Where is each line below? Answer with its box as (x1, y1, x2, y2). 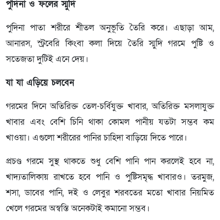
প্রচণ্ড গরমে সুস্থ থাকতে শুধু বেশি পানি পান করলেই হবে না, (6, 155, 214, 167)
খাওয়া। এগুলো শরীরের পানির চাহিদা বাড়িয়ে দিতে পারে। (6, 132, 187, 143)
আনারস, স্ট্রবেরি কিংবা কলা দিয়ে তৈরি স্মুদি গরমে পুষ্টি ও (6, 37, 214, 49)
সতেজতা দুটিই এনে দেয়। (6, 53, 88, 65)
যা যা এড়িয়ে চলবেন (6, 77, 74, 88)
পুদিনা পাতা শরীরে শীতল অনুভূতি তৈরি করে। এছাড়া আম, (6, 22, 214, 33)
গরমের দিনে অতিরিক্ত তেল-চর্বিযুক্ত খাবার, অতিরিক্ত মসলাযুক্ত (6, 100, 214, 112)
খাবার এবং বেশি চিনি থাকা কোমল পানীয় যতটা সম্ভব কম (6, 116, 214, 128)
